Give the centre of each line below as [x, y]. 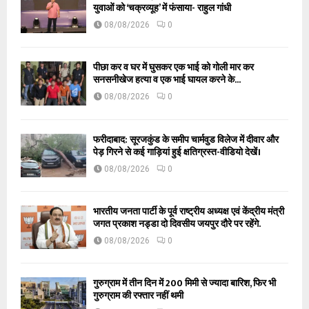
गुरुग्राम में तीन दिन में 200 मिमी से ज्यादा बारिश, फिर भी [185, 283]
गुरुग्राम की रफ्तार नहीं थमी [138, 296]
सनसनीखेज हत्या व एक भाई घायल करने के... [167, 80]
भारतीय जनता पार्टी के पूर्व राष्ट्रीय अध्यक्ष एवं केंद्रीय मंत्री [189, 212]
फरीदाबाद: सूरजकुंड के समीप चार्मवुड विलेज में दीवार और [186, 139]
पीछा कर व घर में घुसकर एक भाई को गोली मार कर [173, 68]
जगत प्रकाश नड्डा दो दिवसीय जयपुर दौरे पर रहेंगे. [177, 224]
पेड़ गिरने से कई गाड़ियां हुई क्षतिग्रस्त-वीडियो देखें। [177, 152]
